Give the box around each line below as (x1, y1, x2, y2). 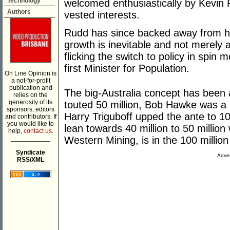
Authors (7, 8, 31, 15)
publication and (9, 84, 52, 91)
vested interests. (64, 9, 140, 21)
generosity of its (9, 99, 52, 106)
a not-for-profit (11, 77, 50, 84)
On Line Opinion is (5, 70, 56, 77)
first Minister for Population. (64, 63, 189, 74)
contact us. (23, 127, 53, 135)
